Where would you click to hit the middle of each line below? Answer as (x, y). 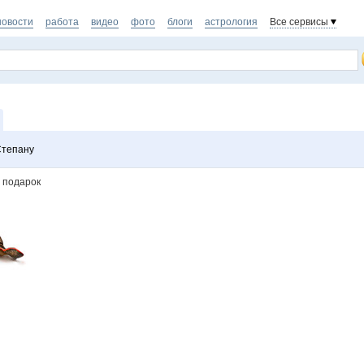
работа (62, 22)
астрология (231, 22)
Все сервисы (299, 22)
